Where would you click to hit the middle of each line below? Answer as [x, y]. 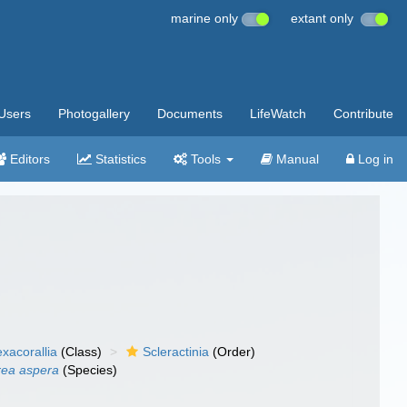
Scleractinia [176, 352]
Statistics [119, 159]
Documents [190, 114]
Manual [296, 159]
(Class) [80, 352]
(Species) [89, 370]
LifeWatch [278, 114]
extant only [326, 18]
